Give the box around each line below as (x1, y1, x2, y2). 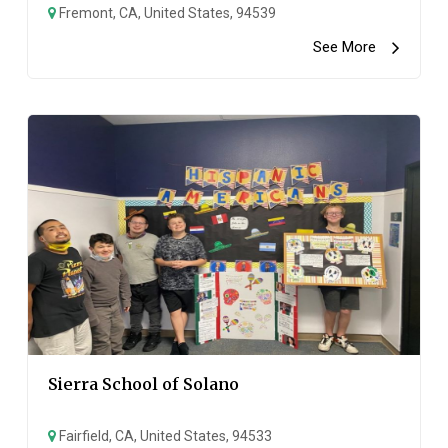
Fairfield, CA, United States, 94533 (56, 428, 273, 444)
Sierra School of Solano (48, 374, 240, 394)
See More (312, 38, 392, 56)
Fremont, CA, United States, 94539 (56, 5, 277, 21)
